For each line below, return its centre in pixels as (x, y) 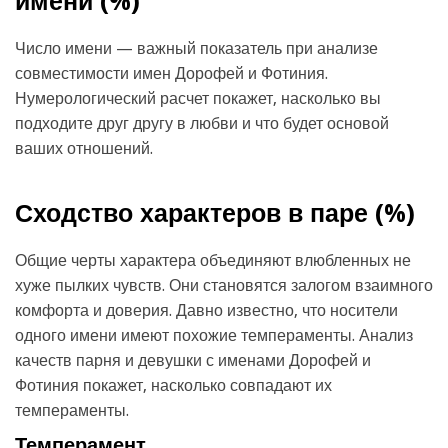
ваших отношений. (84, 148)
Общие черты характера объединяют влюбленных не (213, 260)
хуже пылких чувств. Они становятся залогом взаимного (224, 285)
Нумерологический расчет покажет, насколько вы (198, 98)
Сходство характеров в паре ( (199, 213)
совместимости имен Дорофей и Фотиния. (171, 73)
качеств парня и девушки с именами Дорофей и (193, 360)
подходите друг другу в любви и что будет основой (202, 123)
